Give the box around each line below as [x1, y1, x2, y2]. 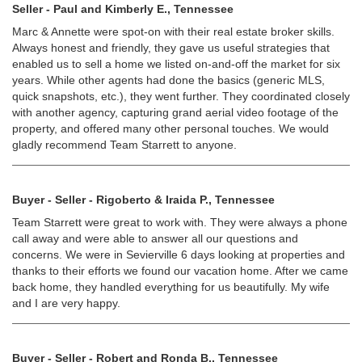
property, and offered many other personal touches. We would [12, 122, 329, 135]
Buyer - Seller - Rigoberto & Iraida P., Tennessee [12, 193, 275, 206]
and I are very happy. [12, 297, 120, 309]
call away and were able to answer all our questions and [12, 232, 298, 245]
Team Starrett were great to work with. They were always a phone [12, 216, 347, 229]
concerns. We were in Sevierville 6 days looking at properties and [12, 248, 345, 261]
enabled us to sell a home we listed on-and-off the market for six [12, 57, 340, 70]
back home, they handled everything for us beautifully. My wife [12, 280, 330, 293]
